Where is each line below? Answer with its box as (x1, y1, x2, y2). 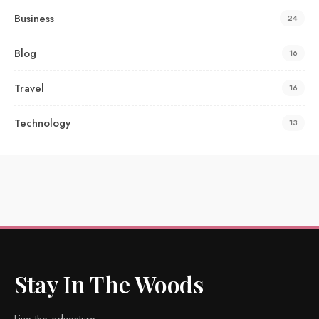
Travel (14, 80, 44, 96)
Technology (14, 115, 70, 131)
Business (14, 10, 54, 26)
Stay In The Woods (14, 268, 204, 299)
